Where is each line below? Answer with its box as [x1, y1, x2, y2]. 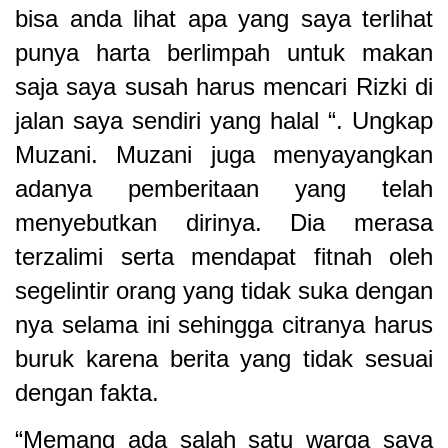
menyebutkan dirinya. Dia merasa [15, 209, 433, 237]
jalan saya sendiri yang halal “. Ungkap [15, 107, 433, 135]
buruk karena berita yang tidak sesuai [15, 345, 433, 373]
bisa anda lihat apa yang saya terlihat [15, 5, 433, 33]
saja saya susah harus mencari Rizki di [15, 73, 433, 101]
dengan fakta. [15, 379, 159, 407]
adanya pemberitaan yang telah [15, 175, 433, 203]
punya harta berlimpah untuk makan [15, 39, 433, 67]
